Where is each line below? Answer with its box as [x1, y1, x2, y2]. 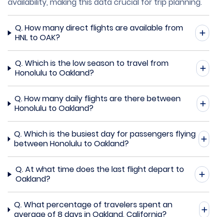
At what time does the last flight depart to [25, 163, 184, 175]
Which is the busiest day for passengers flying [23, 128, 196, 139]
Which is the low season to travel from [24, 57, 169, 69]
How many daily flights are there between [24, 93, 181, 104]
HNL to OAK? [15, 31, 61, 43]
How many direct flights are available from [25, 22, 184, 33]
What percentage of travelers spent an [23, 199, 172, 210]
